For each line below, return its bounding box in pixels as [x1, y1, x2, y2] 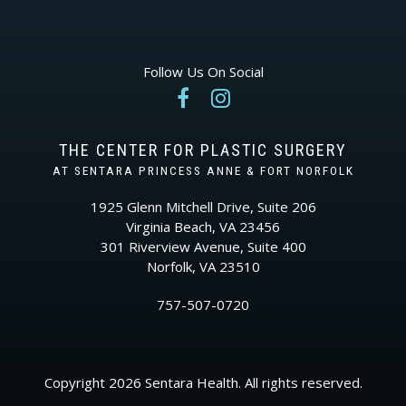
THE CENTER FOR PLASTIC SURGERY [59, 140, 347, 159]
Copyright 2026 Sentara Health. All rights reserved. [43, 373, 362, 391]
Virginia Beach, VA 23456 [126, 217, 280, 236]
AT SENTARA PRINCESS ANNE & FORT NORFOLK [52, 163, 354, 178]
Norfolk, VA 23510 [146, 257, 260, 275]
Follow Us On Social [142, 63, 264, 81]
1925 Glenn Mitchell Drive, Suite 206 [90, 198, 316, 216]
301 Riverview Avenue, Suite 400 [100, 237, 306, 256]
